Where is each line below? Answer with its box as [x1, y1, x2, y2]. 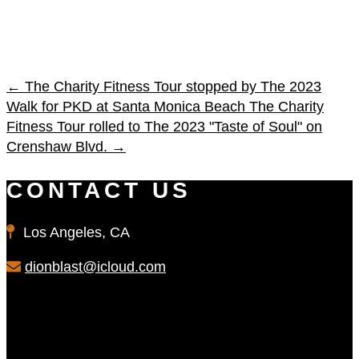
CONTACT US [6, 178, 192, 204]
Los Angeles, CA [15, 224, 130, 241]
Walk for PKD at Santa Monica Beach [6, 99, 245, 115]
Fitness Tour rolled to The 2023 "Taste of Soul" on [6, 119, 322, 135]
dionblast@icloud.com [25, 259, 166, 276]
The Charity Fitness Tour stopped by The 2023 [25, 79, 321, 95]
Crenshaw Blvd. [6, 139, 107, 155]
